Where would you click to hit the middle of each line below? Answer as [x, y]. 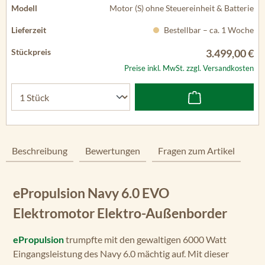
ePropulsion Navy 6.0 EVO [91, 193]
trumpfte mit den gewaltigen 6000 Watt [145, 239]
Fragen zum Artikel [196, 151]
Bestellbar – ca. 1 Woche [208, 30]
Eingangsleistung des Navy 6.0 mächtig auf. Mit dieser [121, 253]
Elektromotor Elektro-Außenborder [121, 213]
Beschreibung [40, 151]
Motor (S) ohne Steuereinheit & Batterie [182, 8]
